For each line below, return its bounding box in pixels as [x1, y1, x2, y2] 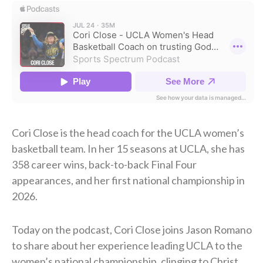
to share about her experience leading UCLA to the [12, 238, 242, 252]
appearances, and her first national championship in [12, 173, 245, 187]
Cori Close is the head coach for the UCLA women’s [12, 126, 244, 139]
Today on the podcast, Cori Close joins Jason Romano [12, 222, 252, 236]
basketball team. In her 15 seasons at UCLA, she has [12, 141, 245, 155]
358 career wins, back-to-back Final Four [12, 157, 197, 171]
